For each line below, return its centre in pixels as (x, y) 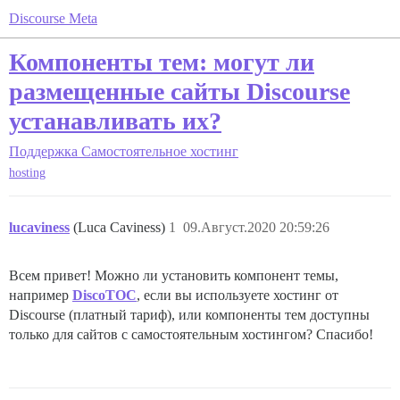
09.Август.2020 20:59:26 (256, 228)
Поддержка (43, 151)
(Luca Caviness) (121, 228)
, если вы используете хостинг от (237, 296)
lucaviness (39, 228)
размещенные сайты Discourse (179, 92)
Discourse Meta (53, 18)
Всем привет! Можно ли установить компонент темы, (174, 276)
